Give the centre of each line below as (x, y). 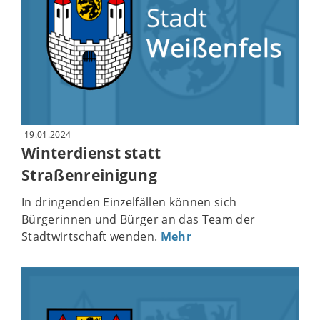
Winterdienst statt (91, 152)
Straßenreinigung (90, 175)
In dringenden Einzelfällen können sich (129, 202)
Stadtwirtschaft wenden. (91, 237)
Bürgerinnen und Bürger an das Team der (139, 220)
